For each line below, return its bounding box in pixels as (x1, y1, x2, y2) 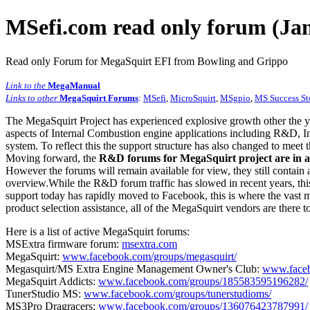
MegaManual (48, 80, 100, 91)
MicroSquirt (170, 92, 216, 103)
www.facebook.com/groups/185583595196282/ (98, 275, 308, 287)
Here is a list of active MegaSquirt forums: (6, 225, 190, 237)
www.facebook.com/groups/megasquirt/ (62, 250, 237, 262)
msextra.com (122, 237, 177, 250)
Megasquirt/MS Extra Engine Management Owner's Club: (6, 262, 262, 275)
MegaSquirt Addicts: (6, 275, 98, 287)
